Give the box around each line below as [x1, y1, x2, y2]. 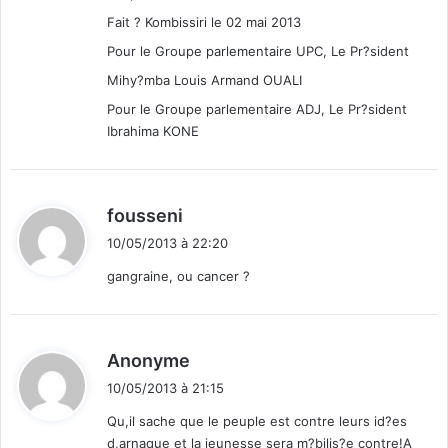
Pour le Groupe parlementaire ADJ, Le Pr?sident [107, 101, 407, 118]
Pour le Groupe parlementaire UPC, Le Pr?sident [107, 43, 409, 60]
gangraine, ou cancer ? [107, 268, 250, 285]
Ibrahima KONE [107, 123, 199, 140]
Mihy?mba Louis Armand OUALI [107, 72, 302, 89]
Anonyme [107, 350, 190, 372]
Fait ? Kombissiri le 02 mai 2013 [107, 14, 301, 31]
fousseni [107, 205, 183, 227]
